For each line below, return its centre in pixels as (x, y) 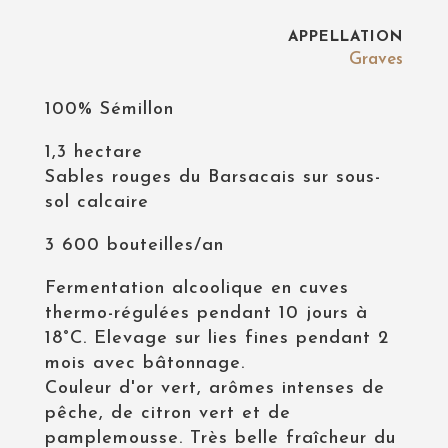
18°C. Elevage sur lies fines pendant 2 (216, 338)
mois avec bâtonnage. (144, 363)
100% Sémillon (109, 109)
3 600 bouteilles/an (134, 245)
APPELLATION (346, 37)
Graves (376, 59)
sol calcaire (96, 202)
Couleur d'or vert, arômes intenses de (214, 388)
